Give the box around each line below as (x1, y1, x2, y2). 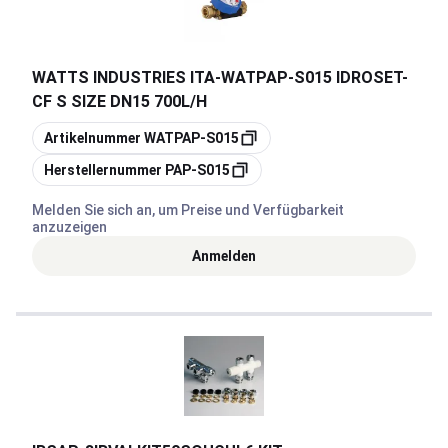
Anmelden (192, 247, 256, 264)
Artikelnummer (44, 130, 141, 146)
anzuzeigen (32, 219, 107, 235)
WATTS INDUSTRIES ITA (32, 68, 215, 87)
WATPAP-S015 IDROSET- (221, 68, 408, 87)
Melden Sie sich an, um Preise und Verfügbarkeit (32, 202, 344, 218)
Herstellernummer (44, 162, 162, 178)
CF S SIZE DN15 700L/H (32, 92, 207, 111)
